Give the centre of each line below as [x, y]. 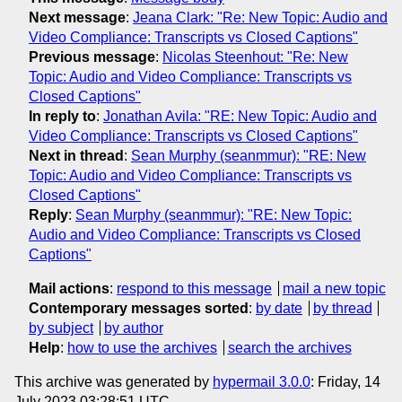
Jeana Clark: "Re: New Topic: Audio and [260, 18]
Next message [77, 18]
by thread [342, 309]
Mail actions [69, 289]
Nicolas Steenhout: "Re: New [255, 57]
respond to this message [194, 289]
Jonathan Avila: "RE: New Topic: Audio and [240, 117]
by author [133, 328]
